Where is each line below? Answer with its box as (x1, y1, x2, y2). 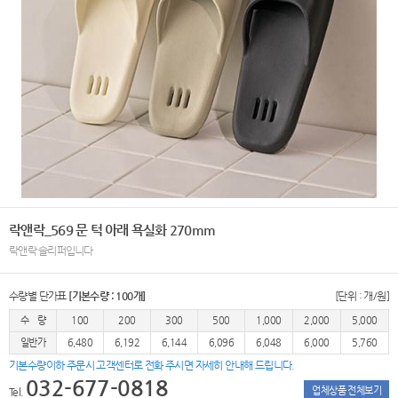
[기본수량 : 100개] (68, 290, 146, 302)
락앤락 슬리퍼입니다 (9, 244, 93, 257)
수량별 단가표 (9, 290, 69, 302)
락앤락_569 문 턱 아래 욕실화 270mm (9, 222, 215, 237)
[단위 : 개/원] (335, 290, 389, 302)
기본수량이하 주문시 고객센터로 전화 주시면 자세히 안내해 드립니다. (9, 359, 295, 371)
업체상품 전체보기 (312, 385, 381, 396)
